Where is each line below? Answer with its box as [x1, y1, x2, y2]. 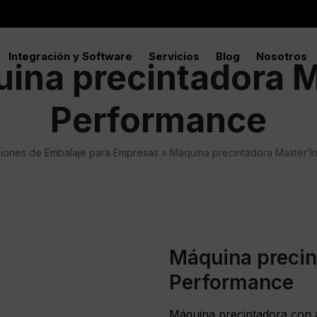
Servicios [149, 49, 200, 63]
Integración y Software [8, 49, 132, 63]
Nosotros [256, 49, 307, 63]
